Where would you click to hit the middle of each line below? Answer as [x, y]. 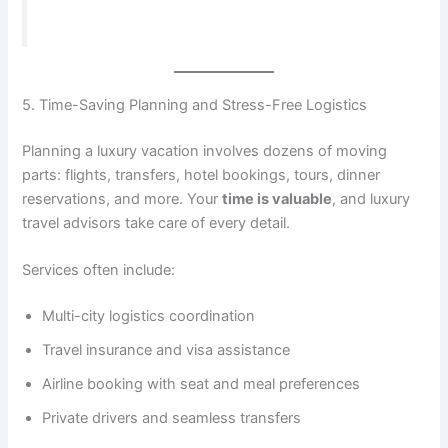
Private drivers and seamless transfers [172, 417]
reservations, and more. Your [122, 198]
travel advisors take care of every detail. [156, 222]
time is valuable [277, 198]
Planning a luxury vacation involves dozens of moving [205, 150]
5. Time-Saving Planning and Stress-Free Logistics [195, 104]
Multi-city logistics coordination [149, 315]
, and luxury [371, 198]
